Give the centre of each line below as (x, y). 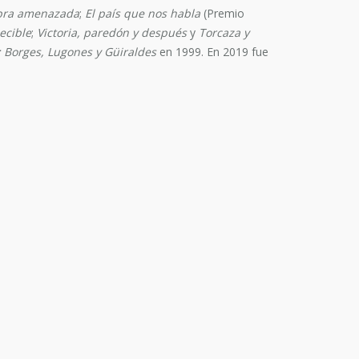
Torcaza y (224, 32)
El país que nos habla (141, 13)
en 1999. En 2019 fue (212, 52)
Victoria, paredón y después (112, 32)
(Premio (222, 13)
